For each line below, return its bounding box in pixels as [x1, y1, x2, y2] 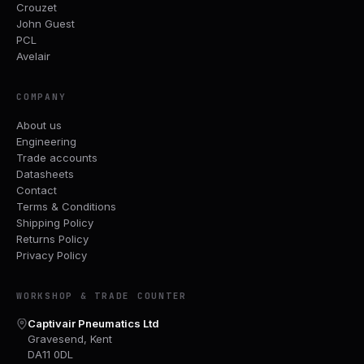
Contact [16, 183, 57, 197]
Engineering [16, 134, 76, 148]
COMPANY [16, 90, 67, 102]
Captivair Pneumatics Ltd [28, 316, 159, 330]
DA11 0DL [28, 347, 73, 361]
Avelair [16, 49, 50, 63]
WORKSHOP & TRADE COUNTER [16, 289, 188, 301]
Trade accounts [16, 150, 97, 164]
